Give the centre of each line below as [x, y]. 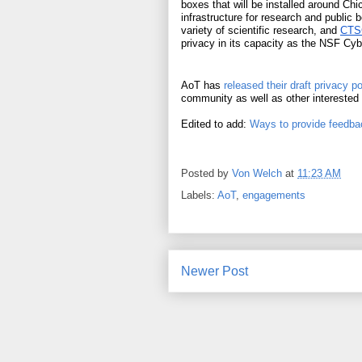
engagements [274, 195]
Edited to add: [215, 124]
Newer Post [215, 271]
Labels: [199, 195]
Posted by [206, 174]
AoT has [202, 85]
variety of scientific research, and [261, 30]
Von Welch [257, 174]
